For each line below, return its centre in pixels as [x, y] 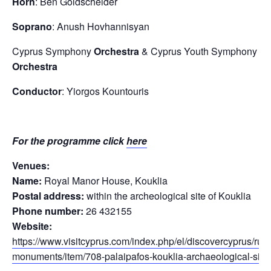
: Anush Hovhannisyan [101, 26]
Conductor [37, 91]
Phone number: [48, 211]
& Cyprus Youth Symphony [198, 51]
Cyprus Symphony [53, 51]
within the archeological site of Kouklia [168, 196]
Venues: [31, 165]
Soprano [32, 26]
